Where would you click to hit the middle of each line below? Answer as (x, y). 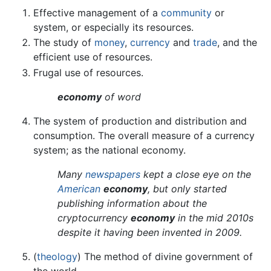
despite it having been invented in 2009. (150, 232)
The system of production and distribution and (140, 121)
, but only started (187, 188)
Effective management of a (97, 12)
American (79, 188)
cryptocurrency (94, 217)
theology (57, 256)
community (186, 12)
